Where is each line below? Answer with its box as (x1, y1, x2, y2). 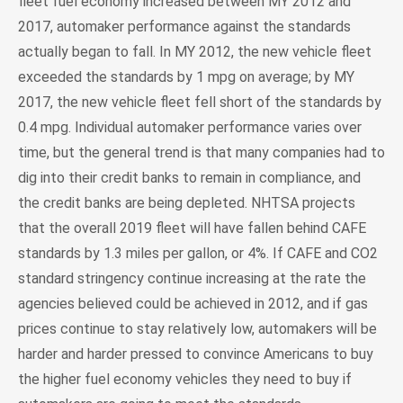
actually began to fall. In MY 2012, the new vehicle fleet (18, 42, 372, 60)
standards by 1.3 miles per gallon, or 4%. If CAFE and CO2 (18, 244, 378, 262)
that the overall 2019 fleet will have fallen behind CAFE (18, 219, 366, 237)
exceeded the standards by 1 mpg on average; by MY (18, 67, 354, 85)
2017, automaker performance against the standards (18, 17, 351, 35)
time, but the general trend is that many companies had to (18, 143, 385, 161)
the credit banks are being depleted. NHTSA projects (18, 193, 355, 211)
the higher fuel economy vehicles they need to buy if (18, 370, 352, 388)
